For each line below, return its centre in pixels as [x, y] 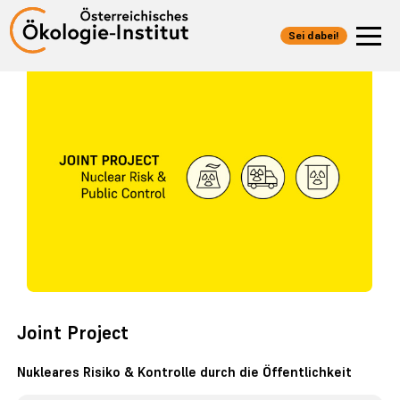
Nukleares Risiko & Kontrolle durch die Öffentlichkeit [185, 372]
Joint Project [73, 333]
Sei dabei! [313, 36]
